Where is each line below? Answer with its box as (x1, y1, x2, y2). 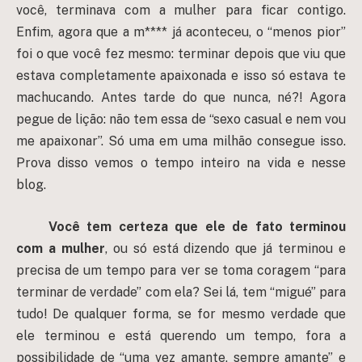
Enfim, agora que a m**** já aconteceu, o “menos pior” (16, 24, 346, 40)
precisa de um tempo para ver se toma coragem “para (16, 262, 346, 278)
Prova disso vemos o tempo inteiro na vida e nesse (16, 155, 346, 171)
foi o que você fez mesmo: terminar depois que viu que (16, 46, 346, 62)
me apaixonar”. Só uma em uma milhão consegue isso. (16, 133, 346, 149)
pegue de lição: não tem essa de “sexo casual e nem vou (16, 112, 346, 128)
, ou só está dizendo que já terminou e (104, 240, 347, 256)
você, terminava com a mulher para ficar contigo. (16, 2, 346, 19)
